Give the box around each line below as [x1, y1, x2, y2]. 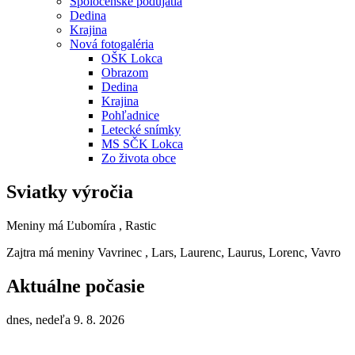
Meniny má [6, 219, 67, 232]
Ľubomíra [67, 219, 116, 232]
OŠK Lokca [101, 52, 162, 66]
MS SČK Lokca [101, 137, 183, 151]
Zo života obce [101, 151, 176, 166]
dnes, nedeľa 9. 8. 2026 [6, 312, 124, 326]
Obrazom [101, 66, 148, 80]
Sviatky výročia [6, 181, 133, 203]
